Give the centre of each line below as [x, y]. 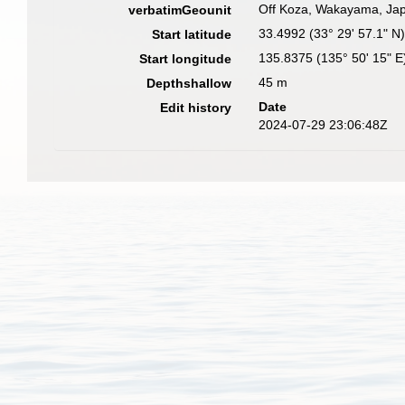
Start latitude [192, 34]
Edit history [196, 108]
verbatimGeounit [180, 10]
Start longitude [186, 59]
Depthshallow [189, 83]
